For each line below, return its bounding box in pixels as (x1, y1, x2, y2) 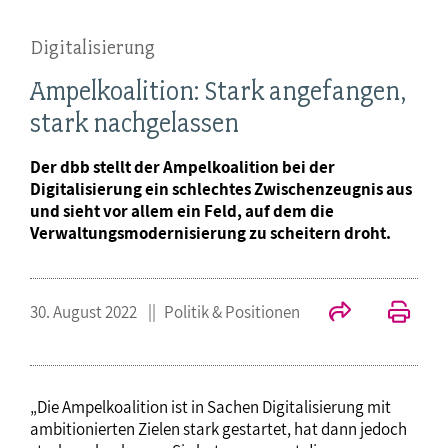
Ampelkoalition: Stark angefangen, (30, 75, 406, 108)
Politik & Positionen (164, 301, 300, 324)
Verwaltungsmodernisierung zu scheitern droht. (30, 222, 391, 245)
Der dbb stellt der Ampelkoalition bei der (30, 156, 335, 179)
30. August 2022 (30, 301, 140, 324)
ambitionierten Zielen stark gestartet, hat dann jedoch (30, 418, 407, 441)
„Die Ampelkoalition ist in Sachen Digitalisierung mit (30, 396, 391, 419)
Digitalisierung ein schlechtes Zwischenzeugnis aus (30, 178, 412, 201)
